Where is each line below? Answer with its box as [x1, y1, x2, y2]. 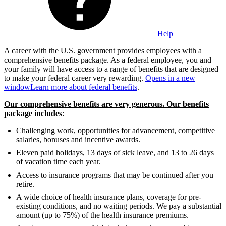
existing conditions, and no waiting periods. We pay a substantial [16, 201, 221, 210]
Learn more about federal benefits [30, 82, 137, 91]
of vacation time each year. [16, 157, 101, 166]
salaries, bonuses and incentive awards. [16, 135, 140, 144]
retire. [16, 179, 34, 188]
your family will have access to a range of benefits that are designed [4, 64, 218, 73]
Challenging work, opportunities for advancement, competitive [16, 126, 215, 135]
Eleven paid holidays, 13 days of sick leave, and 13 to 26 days [16, 148, 214, 157]
